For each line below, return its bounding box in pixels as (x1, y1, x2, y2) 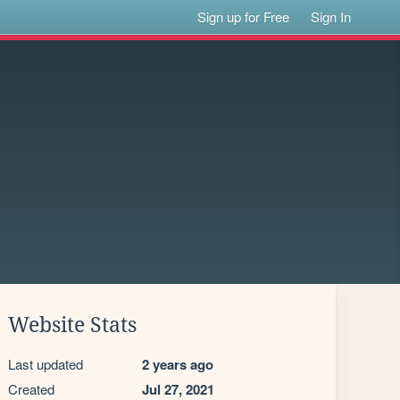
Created (8, 379, 54, 398)
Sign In (311, 7, 352, 26)
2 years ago (142, 354, 213, 374)
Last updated (8, 354, 83, 373)
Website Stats (8, 313, 137, 337)
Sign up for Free (197, 7, 290, 26)
